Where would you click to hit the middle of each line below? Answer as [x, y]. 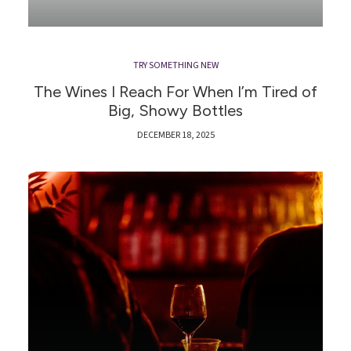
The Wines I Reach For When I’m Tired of [175, 92]
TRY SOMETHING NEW [175, 65]
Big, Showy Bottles [175, 110]
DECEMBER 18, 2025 [175, 135]
